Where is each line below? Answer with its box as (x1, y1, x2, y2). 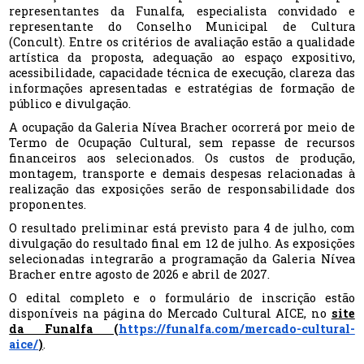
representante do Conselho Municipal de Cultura (9, 19, 355, 35)
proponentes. (9, 197, 87, 213)
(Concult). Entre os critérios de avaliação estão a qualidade (9, 34, 355, 50)
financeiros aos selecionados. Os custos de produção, (9, 150, 355, 167)
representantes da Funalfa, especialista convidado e (9, 3, 355, 19)
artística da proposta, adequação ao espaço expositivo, (9, 50, 355, 66)
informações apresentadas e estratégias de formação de (9, 80, 355, 97)
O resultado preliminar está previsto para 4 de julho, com (9, 220, 355, 236)
